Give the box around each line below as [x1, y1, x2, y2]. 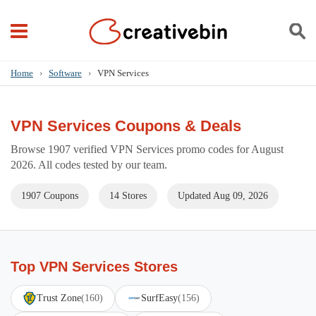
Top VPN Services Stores [11, 259, 178, 274]
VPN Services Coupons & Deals [11, 117, 241, 135]
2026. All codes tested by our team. [11, 159, 167, 171]
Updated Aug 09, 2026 [178, 190, 268, 201]
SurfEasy [141, 293, 178, 303]
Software [49, 68, 82, 78]
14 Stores [109, 190, 147, 201]
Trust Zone [37, 293, 81, 303]
